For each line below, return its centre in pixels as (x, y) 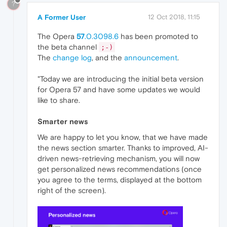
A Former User (62, 17)
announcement (151, 58)
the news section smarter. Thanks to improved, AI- (123, 148)
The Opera (57, 36)
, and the (108, 58)
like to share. (59, 100)
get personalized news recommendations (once (120, 169)
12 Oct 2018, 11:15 (174, 17)
